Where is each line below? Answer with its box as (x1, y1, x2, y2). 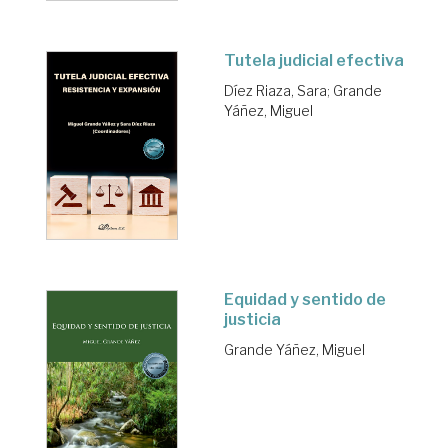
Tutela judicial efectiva (224, 50, 404, 70)
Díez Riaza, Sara (224, 81, 327, 99)
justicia (224, 309, 281, 329)
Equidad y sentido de (224, 289, 386, 309)
